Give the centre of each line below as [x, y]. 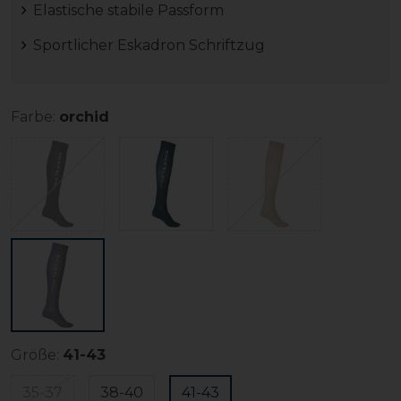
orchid [84, 117]
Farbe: [33, 117]
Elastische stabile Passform [128, 11]
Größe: [35, 355]
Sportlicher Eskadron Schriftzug [149, 46]
